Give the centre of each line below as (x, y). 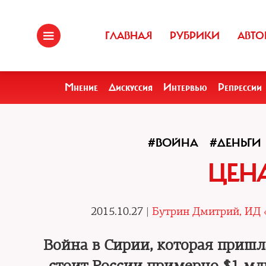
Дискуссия (131, 87)
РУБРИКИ (195, 36)
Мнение (81, 87)
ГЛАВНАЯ (129, 36)
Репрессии (240, 87)
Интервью (185, 87)
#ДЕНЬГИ (235, 143)
